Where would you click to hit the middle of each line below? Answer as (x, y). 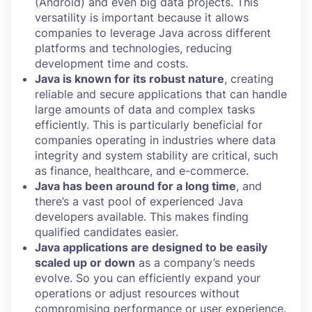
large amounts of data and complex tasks (145, 109)
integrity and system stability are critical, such (156, 155)
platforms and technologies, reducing (133, 48)
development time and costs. (111, 63)
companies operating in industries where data (155, 140)
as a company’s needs (195, 263)
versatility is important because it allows (142, 17)
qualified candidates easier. (108, 232)
